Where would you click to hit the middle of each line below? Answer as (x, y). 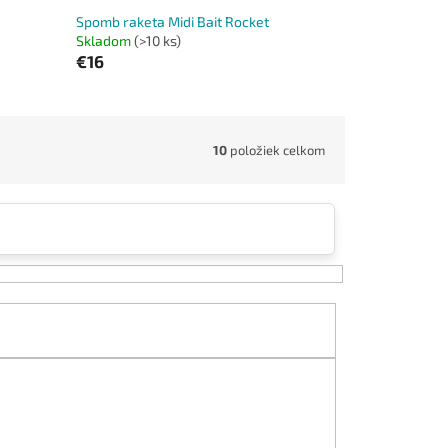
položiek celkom (276, 149)
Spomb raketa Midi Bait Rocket (172, 21)
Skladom (104, 40)
